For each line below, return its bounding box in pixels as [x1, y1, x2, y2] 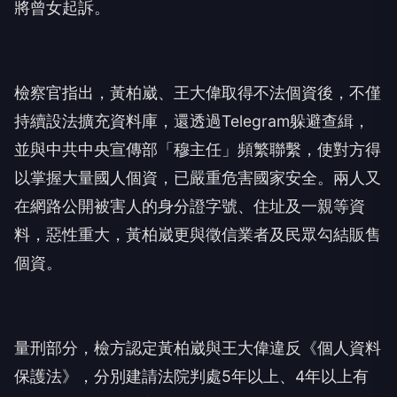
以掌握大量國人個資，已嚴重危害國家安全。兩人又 [14, 168, 381, 187]
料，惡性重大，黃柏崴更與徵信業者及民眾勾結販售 [14, 225, 381, 244]
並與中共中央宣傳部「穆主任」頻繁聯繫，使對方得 [14, 140, 381, 159]
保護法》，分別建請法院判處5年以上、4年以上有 [14, 367, 369, 385]
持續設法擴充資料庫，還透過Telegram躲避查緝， [14, 112, 370, 130]
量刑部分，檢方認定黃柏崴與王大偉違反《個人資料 [14, 339, 381, 357]
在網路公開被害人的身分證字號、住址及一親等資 [14, 197, 365, 215]
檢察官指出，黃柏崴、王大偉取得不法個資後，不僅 [14, 83, 381, 102]
